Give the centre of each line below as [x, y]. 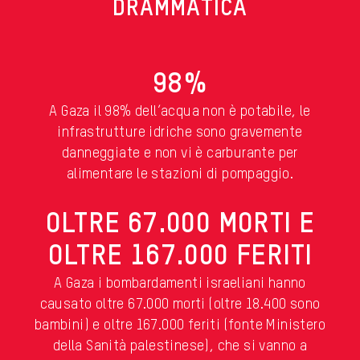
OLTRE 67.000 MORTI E [180, 225]
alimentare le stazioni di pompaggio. [180, 175]
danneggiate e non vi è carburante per [180, 154]
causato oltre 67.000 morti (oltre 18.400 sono [180, 305]
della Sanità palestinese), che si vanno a [180, 347]
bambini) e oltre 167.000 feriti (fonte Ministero [180, 326]
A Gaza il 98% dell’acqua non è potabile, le [180, 112]
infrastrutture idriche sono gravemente [180, 133]
